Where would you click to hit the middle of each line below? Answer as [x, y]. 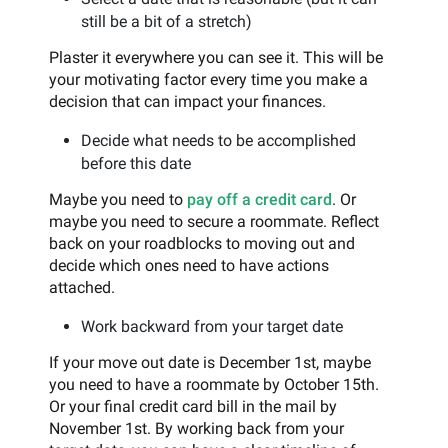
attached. [82, 287]
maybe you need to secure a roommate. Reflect [214, 221]
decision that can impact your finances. [187, 101]
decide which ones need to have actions [189, 265]
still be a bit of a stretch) [166, 21]
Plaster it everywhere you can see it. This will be [216, 57]
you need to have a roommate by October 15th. [214, 384]
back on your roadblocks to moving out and [202, 243]
